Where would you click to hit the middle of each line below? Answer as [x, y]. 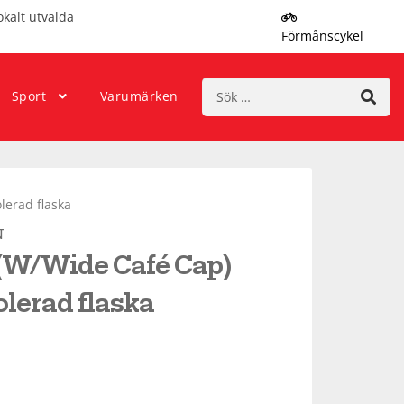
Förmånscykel [323, 36]
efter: [217, 105]
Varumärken [139, 96]
